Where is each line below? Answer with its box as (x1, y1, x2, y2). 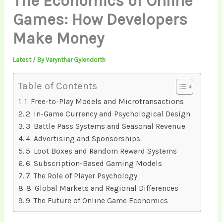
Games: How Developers (13, 10, 188, 29)
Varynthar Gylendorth (46, 55, 106, 63)
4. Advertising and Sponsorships (26, 134, 141, 143)
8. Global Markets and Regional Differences (26, 183, 179, 193)
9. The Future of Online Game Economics (26, 196, 168, 205)
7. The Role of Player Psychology (26, 171, 138, 180)
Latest (13, 55, 32, 63)
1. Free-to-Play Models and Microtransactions (24, 97, 184, 106)
